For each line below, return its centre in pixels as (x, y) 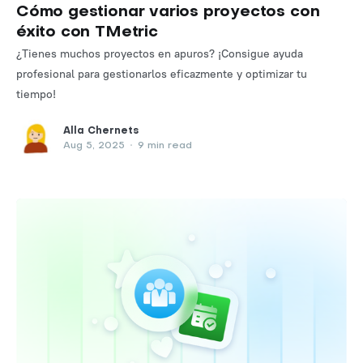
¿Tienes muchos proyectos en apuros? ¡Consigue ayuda (160, 54)
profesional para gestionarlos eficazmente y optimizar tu (162, 74)
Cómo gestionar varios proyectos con (168, 13)
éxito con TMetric (87, 33)
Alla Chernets (101, 132)
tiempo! (36, 94)
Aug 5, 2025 (94, 146)
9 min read (163, 146)
